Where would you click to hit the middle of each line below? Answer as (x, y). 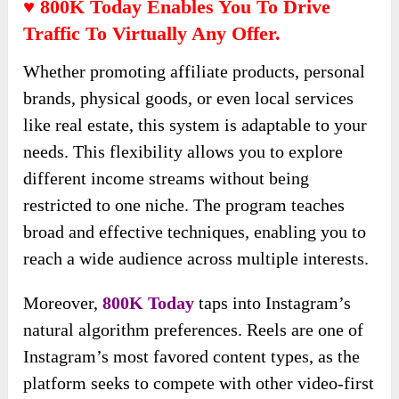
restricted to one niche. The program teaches (184, 205)
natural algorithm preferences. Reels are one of (194, 330)
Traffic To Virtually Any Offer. (152, 34)
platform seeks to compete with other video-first (199, 383)
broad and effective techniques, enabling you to (195, 232)
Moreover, (63, 303)
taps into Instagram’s (275, 303)
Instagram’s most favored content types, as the (192, 357)
